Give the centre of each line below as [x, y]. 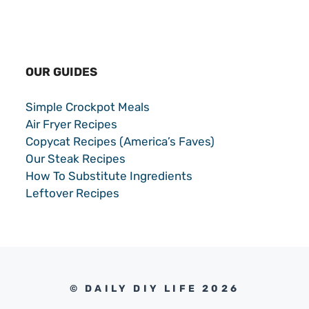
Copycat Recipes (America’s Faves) [120, 141]
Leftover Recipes [73, 193]
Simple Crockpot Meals [88, 107]
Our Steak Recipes [76, 158]
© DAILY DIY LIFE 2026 [154, 289]
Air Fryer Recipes [72, 124]
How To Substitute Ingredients [109, 176]
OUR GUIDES [62, 72]
